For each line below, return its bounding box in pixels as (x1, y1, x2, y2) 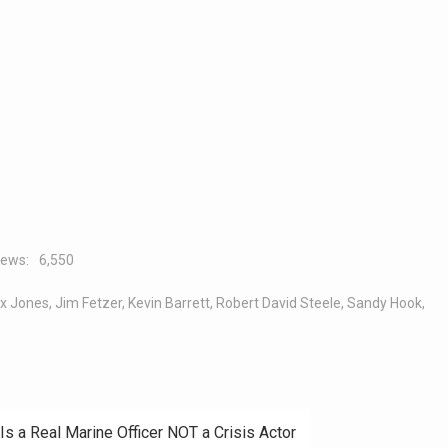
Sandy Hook (346, 295, 422, 311)
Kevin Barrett (127, 295, 210, 311)
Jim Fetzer (54, 295, 122, 311)
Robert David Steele (215, 295, 341, 311)
